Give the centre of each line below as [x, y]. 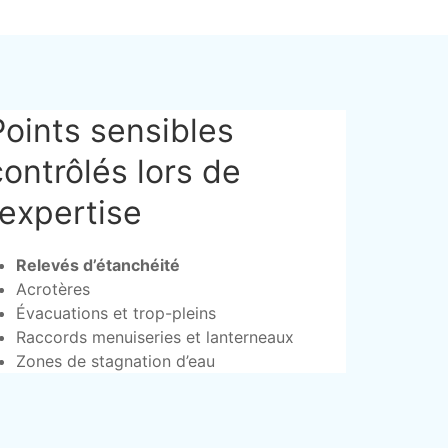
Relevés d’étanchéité [97, 265]
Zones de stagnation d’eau [115, 361]
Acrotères [52, 289]
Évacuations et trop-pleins [115, 313]
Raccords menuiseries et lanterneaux [154, 337]
